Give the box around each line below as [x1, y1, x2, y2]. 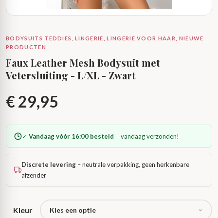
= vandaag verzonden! [114, 132, 179, 140]
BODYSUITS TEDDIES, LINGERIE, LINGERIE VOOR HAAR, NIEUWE [6, 35, 204, 41]
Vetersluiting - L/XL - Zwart [6, 69, 136, 82]
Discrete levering [21, 161, 76, 168]
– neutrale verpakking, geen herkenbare [76, 161, 190, 168]
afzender [21, 171, 47, 179]
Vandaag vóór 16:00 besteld [29, 132, 114, 140]
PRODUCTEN [6, 44, 46, 50]
